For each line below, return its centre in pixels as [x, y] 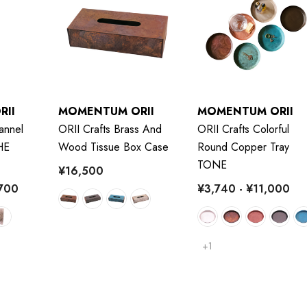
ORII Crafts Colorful [243, 129]
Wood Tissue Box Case [113, 147]
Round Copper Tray [243, 147]
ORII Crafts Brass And [110, 129]
